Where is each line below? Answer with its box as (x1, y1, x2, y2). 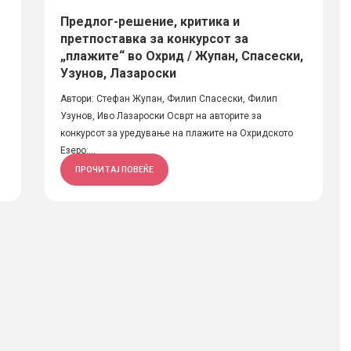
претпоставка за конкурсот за (60, 31, 248, 46)
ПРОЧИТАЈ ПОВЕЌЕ (74, 165, 154, 174)
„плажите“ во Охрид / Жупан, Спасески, (60, 49, 303, 63)
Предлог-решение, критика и (60, 14, 240, 29)
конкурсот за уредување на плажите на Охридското (60, 128, 293, 139)
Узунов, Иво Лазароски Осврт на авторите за (60, 110, 262, 121)
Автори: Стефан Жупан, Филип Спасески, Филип (60, 93, 277, 104)
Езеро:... (60, 145, 96, 156)
